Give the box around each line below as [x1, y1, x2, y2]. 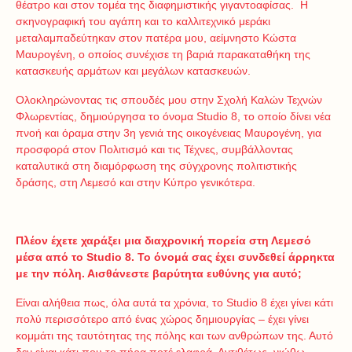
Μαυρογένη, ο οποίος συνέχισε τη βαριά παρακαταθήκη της [16, 48, 310, 60]
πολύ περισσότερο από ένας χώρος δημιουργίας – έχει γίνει [16, 313, 309, 325]
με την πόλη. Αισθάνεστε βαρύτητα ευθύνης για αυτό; [16, 267, 302, 280]
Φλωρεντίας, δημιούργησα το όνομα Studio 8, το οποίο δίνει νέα [16, 110, 331, 123]
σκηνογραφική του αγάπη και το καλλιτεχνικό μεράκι [16, 15, 270, 27]
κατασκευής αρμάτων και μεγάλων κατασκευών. [16, 64, 251, 77]
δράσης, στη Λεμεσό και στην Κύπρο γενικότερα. [16, 176, 255, 189]
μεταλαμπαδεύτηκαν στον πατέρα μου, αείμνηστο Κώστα [16, 31, 296, 44]
